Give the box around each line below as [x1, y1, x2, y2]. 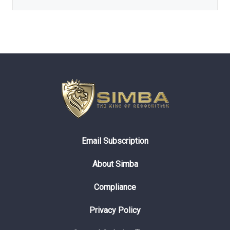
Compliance [94, 182, 136, 192]
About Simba [92, 159, 138, 169]
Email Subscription [82, 136, 148, 146]
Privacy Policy [89, 205, 141, 215]
